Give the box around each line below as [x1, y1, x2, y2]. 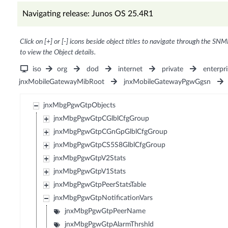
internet [118, 66, 143, 73]
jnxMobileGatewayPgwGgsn [123, 78, 211, 86]
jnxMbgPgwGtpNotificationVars [53, 194, 153, 202]
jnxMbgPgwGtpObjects [43, 102, 116, 109]
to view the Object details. [19, 49, 96, 56]
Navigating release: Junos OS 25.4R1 [22, 10, 153, 18]
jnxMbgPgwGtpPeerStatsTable [53, 181, 147, 189]
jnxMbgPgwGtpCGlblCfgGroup [53, 115, 150, 123]
